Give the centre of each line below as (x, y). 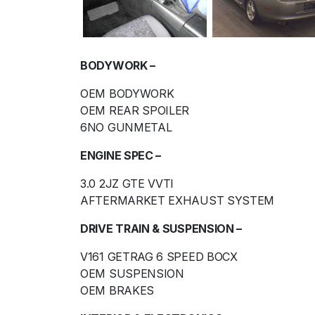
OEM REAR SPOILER (135, 111)
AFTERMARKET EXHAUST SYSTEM (178, 201)
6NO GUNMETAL (126, 128)
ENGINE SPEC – (121, 156)
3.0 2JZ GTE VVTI (127, 184)
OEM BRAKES (117, 291)
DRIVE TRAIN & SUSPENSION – (161, 229)
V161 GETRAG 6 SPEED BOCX (159, 257)
